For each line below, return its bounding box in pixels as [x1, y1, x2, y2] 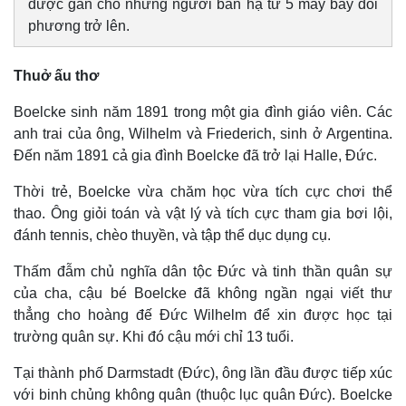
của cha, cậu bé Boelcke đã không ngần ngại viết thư [14, 285, 392, 301]
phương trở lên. [28, 18, 130, 34]
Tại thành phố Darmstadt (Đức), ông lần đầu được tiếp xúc [14, 365, 392, 381]
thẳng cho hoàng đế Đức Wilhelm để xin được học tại [14, 307, 392, 323]
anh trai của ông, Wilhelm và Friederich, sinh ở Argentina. [14, 126, 392, 141]
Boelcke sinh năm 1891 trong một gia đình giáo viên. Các [14, 104, 392, 120]
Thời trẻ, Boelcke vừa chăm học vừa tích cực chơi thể [14, 184, 392, 199]
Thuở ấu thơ [14, 68, 99, 83]
